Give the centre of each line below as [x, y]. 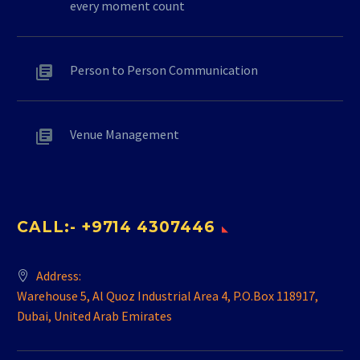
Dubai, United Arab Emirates [94, 316]
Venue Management [125, 134]
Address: [59, 276]
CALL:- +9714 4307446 [116, 227]
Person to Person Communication [164, 70]
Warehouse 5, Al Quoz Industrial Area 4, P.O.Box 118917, [168, 296]
